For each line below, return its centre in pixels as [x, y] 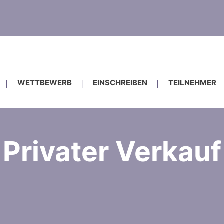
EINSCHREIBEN [120, 83]
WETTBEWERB [45, 83]
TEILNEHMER [192, 83]
